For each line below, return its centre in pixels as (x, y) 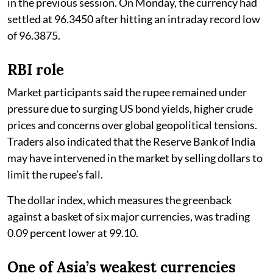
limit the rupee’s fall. (55, 174)
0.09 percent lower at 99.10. (73, 232)
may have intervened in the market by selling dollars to (135, 158)
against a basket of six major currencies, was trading (129, 216)
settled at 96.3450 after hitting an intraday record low (134, 19)
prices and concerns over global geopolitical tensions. (132, 125)
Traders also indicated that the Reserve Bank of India (131, 141)
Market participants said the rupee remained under (127, 92)
